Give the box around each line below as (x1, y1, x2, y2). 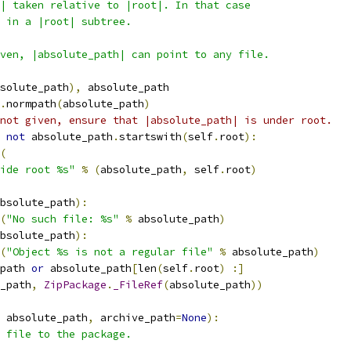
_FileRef (113, 278, 163, 291)
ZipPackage (44, 278, 107, 291)
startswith (119, 130, 182, 143)
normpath (6, 97, 56, 110)
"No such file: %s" (6, 212, 119, 226)
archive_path (94, 311, 175, 324)
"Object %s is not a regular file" (6, 245, 213, 259)
